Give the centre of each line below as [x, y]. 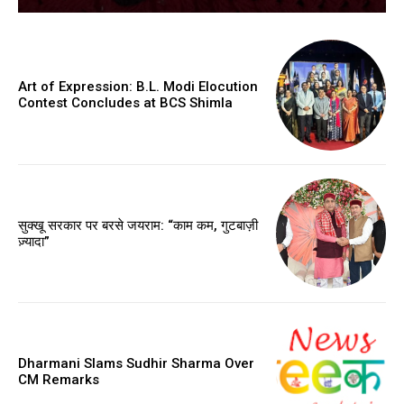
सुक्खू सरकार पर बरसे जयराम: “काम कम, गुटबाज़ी [138, 225]
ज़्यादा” [34, 241]
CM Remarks [59, 380]
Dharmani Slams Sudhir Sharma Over [136, 364]
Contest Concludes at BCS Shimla [125, 103]
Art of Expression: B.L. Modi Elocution [138, 87]
